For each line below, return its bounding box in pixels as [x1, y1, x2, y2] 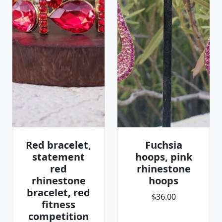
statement [32, 150, 85, 164]
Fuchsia [145, 138, 182, 152]
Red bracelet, [26, 138, 91, 152]
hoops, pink [135, 150, 192, 164]
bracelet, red [27, 186, 90, 199]
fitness [42, 198, 75, 211]
